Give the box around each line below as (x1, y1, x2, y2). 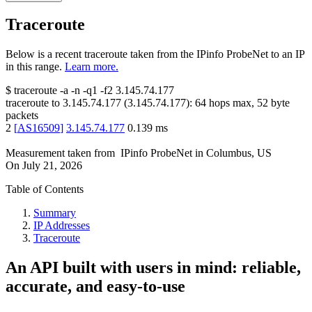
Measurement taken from (6, 147, 115, 159)
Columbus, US (206, 147, 272, 159)
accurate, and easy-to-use (6, 277, 185, 296)
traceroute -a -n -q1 (14, 84, 97, 97)
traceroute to (6, 97, 60, 109)
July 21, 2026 (22, 159, 82, 172)
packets (6, 109, 38, 122)
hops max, (206, 97, 257, 109)
